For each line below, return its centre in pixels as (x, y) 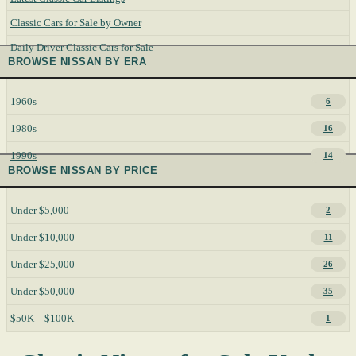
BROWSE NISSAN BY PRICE (83, 170)
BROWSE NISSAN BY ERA (77, 62)
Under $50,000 (43, 291)
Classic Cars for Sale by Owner (76, 23)
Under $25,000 (43, 264)
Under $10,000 (43, 237)
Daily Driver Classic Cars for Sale (82, 47)
